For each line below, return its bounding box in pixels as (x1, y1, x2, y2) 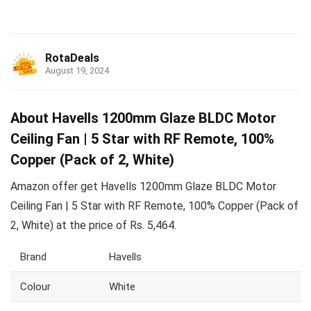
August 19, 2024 (45, 65, 109, 76)
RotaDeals (45, 51, 99, 65)
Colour (20, 280, 51, 294)
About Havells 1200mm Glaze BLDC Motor (10, 110, 276, 127)
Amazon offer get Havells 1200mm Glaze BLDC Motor (10, 180, 276, 194)
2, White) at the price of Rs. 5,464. (10, 219, 176, 233)
